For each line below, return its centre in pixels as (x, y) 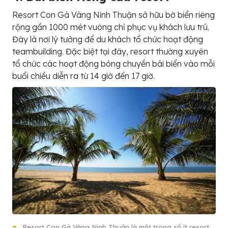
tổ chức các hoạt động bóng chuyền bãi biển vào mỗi (113, 64)
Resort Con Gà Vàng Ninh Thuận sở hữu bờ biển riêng (113, 15)
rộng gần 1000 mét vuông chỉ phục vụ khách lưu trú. (111, 27)
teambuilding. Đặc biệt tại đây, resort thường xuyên (110, 51)
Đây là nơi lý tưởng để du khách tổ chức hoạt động (108, 39)
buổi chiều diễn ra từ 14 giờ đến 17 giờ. (83, 76)
